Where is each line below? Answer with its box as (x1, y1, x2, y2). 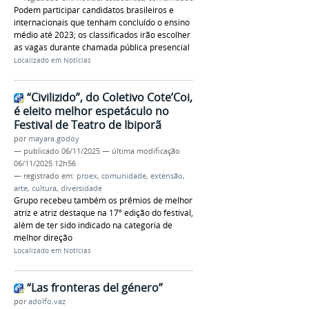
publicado (23, 146, 59, 157)
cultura (32, 183, 57, 194)
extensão (150, 171, 183, 181)
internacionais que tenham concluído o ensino (14, 17, 190, 29)
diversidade (61, 183, 102, 194)
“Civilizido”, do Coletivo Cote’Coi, (27, 90, 192, 106)
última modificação (112, 146, 180, 157)
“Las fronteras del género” (27, 279, 163, 295)
